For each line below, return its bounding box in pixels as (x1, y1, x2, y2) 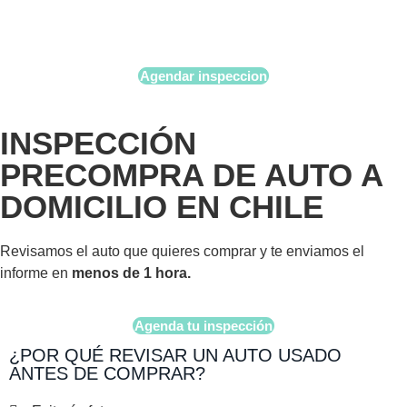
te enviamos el (271, 243, 364, 259)
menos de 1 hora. (72, 265, 191, 281)
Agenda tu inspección (134, 318, 273, 334)
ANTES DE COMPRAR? (9, 363, 205, 384)
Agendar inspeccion (140, 68, 267, 84)
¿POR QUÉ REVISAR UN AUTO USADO (9, 345, 342, 366)
